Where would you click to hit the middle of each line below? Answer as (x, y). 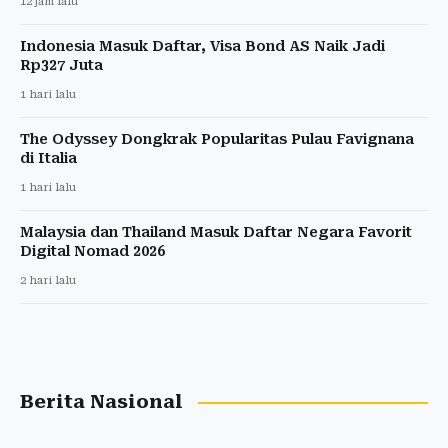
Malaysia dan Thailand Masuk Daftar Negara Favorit (216, 232)
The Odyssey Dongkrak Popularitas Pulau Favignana (217, 139)
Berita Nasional (101, 402)
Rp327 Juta (61, 65)
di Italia (48, 158)
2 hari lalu (48, 281)
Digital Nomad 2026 (92, 251)
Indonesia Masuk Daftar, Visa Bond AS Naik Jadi (202, 46)
